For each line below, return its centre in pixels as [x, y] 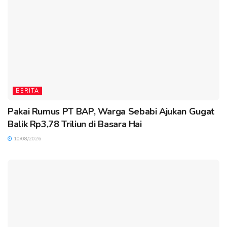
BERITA [27, 91]
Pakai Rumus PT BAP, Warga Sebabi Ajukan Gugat [111, 111]
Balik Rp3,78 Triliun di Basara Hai [75, 124]
